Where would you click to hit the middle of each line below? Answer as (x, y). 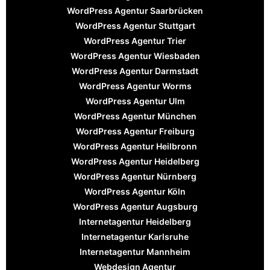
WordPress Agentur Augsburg (135, 206)
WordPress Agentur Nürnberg (135, 176)
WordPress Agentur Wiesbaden (135, 55)
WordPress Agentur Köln (135, 191)
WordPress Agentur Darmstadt (135, 71)
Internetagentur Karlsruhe (135, 236)
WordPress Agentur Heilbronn (135, 146)
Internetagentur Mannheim (135, 251)
